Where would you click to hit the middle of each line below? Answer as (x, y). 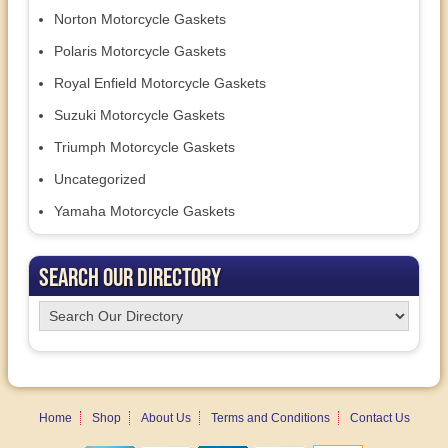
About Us (165, 418)
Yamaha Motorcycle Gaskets (144, 211)
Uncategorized (100, 179)
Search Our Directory (130, 277)
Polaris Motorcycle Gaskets (140, 51)
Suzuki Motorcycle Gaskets (139, 115)
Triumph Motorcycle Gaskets (144, 147)
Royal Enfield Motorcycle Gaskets (160, 83)
